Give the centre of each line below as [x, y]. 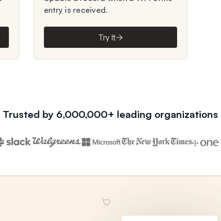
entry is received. [76, 10]
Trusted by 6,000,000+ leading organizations [110, 114]
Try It [107, 37]
